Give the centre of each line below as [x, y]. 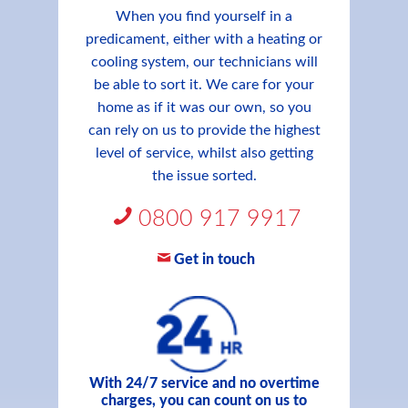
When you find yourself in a [204, 16]
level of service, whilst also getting [204, 153]
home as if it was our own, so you [204, 107]
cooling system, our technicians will [204, 62]
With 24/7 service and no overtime [204, 383]
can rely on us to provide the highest [204, 130]
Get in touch [214, 260]
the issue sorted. [204, 176]
